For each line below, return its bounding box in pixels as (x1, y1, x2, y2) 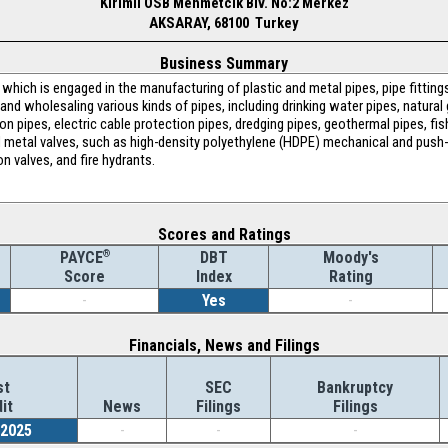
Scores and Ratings (157, 225, 291, 244)
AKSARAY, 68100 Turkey (149, 14, 299, 32)
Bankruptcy (317, 378, 393, 397)
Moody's (322, 248, 379, 267)
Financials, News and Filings (128, 336, 320, 355)
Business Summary (160, 54, 288, 73)
